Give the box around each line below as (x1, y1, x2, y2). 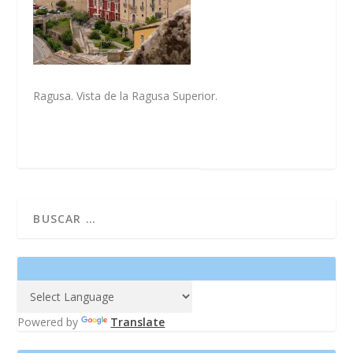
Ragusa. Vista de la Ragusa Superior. (33, 88, 218, 104)
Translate (110, 314, 165, 330)
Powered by (17, 314, 82, 330)
